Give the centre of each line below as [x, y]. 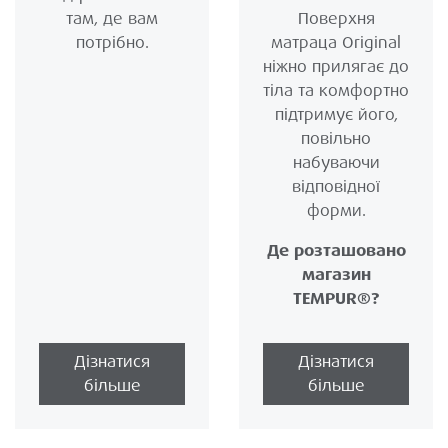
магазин [336, 275]
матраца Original [336, 43]
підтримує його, [336, 115]
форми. [336, 211]
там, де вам [112, 19]
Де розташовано [336, 251]
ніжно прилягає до [336, 67]
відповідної [336, 187]
